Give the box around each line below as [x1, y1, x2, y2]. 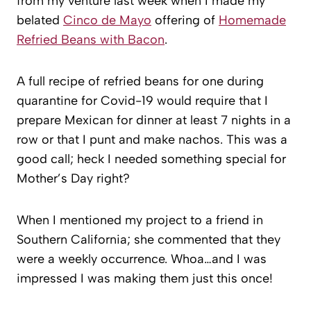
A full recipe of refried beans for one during [17, 74, 264, 90]
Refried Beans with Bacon [17, 32, 165, 48]
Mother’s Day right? [17, 171, 130, 187]
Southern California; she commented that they [17, 232, 280, 248]
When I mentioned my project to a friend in [17, 212, 263, 228]
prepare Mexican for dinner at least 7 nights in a [17, 112, 291, 128]
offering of [151, 12, 219, 28]
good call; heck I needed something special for [17, 151, 286, 167]
